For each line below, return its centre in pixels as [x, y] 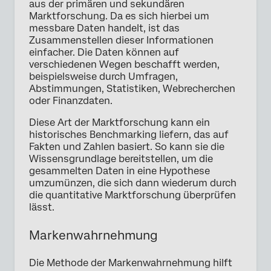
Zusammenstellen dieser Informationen [121, 41]
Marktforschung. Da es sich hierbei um [119, 16]
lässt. [42, 207]
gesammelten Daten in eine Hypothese [119, 171]
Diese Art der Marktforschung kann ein [119, 123]
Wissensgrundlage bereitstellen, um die [121, 159]
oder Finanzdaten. [71, 101]
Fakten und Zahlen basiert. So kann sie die [127, 147]
